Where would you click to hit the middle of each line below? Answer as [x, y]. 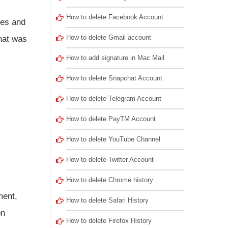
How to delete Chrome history [109, 180]
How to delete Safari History [107, 200]
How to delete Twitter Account [110, 160]
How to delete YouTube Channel [113, 139]
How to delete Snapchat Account [114, 78]
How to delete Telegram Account [113, 98]
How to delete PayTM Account [111, 119]
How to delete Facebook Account [115, 17]
